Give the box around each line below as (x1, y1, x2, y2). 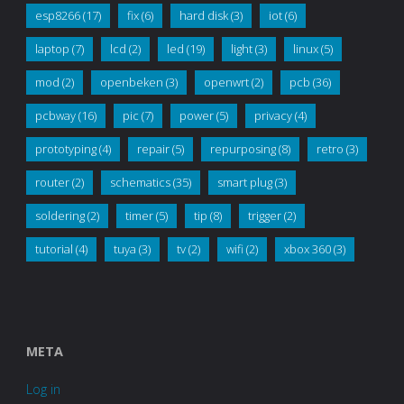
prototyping (34, 141, 96, 158)
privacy (253, 107, 292, 124)
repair (136, 141, 170, 158)
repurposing (209, 141, 276, 158)
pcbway (34, 107, 76, 124)
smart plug (216, 174, 272, 191)
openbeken (99, 74, 163, 91)
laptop (34, 41, 69, 58)
